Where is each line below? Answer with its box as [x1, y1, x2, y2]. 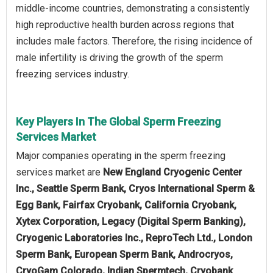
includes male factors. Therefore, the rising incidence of [16, 35, 253, 47]
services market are [16, 166, 103, 178]
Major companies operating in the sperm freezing [16, 149, 225, 161]
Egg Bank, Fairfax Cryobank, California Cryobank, [16, 199, 236, 211]
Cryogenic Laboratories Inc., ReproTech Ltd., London [16, 232, 252, 244]
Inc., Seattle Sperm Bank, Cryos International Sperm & [16, 182, 255, 194]
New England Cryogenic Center [103, 166, 242, 178]
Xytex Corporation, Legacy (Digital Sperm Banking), [16, 215, 246, 227]
